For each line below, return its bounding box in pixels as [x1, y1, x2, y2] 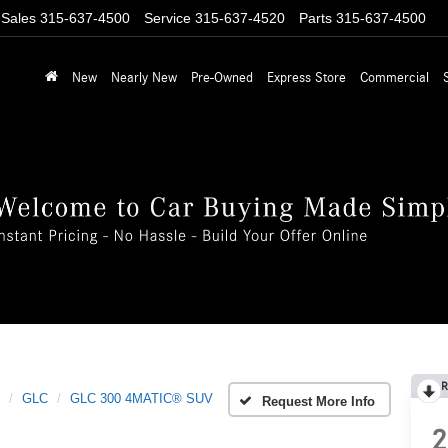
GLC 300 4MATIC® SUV [70, 391, 213, 407]
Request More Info [262, 393, 375, 409]
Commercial [360, 70, 429, 85]
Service [144, 10, 191, 27]
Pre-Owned [191, 70, 253, 85]
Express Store [267, 70, 346, 85]
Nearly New [111, 70, 177, 85]
